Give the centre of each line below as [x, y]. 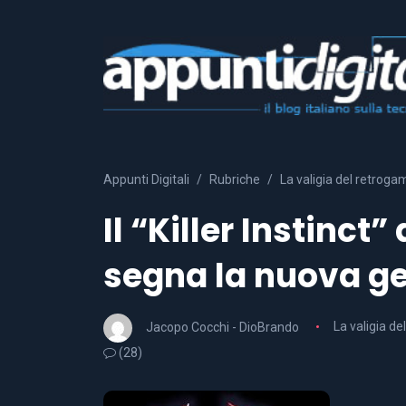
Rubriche [235, 179]
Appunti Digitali [146, 179]
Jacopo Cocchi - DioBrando [222, 327]
